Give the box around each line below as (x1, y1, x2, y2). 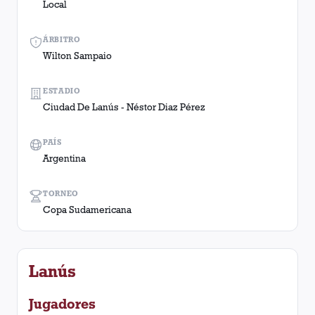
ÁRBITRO (43, 34, 81, 44)
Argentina (43, 153, 86, 164)
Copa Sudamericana (43, 204, 131, 215)
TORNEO (43, 188, 79, 198)
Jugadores (29, 295, 96, 312)
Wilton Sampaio (43, 50, 112, 61)
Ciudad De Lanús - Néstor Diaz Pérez (43, 101, 205, 112)
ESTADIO (43, 86, 81, 96)
